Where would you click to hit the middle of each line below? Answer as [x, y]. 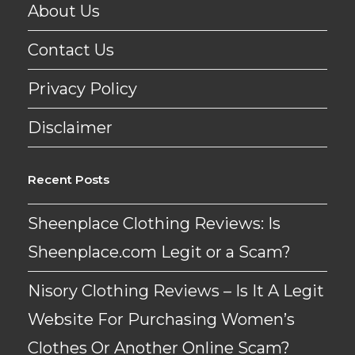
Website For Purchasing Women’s [161, 319]
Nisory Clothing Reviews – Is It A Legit [176, 290]
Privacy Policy [82, 88]
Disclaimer [70, 127]
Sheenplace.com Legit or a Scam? [159, 252]
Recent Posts [69, 179]
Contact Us [71, 50]
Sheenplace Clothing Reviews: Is [154, 223]
